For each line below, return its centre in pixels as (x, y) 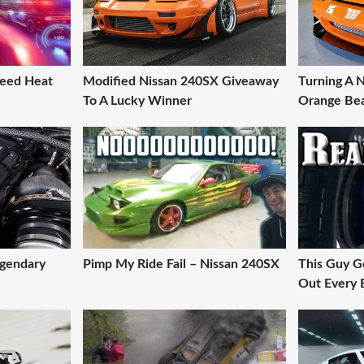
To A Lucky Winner (137, 101)
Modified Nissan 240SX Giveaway (181, 82)
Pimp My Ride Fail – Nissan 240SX (181, 264)
